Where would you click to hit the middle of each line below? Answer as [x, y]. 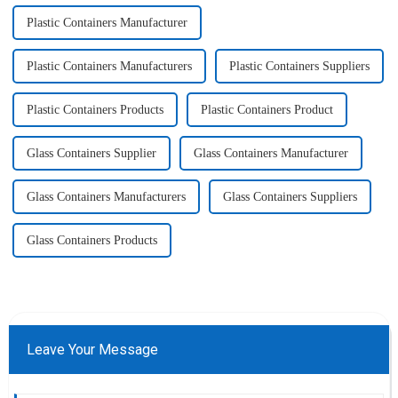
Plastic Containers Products [95, 109]
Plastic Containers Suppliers [299, 66]
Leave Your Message [92, 349]
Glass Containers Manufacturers [106, 196]
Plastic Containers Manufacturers [109, 66]
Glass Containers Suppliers [290, 196]
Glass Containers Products [92, 240]
